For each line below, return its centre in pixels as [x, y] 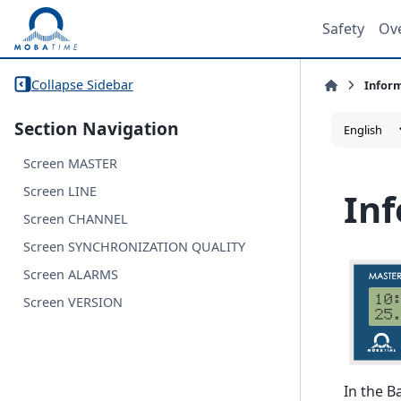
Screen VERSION [73, 303]
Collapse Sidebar [82, 84]
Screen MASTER [71, 164]
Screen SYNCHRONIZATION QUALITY [135, 247]
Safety [343, 29]
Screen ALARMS [71, 275]
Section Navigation [97, 129]
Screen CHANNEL [76, 219]
